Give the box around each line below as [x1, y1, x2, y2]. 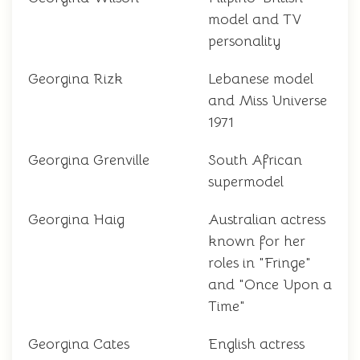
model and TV [208, 10, 301, 29]
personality [208, 32, 280, 51]
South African [208, 151, 302, 170]
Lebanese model [208, 70, 313, 88]
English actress [208, 335, 305, 354]
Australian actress [208, 211, 325, 229]
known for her [208, 232, 305, 251]
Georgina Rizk [28, 70, 123, 88]
